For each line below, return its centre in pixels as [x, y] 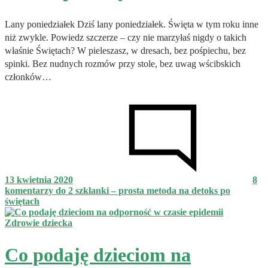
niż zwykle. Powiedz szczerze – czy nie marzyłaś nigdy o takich [126, 37]
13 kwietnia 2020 [39, 179]
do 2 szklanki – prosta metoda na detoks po [142, 190]
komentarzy [29, 190]
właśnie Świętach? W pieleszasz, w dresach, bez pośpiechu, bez [125, 50]
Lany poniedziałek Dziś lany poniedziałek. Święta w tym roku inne [132, 24]
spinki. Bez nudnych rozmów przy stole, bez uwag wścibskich [123, 63]
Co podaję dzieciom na [98, 255]
